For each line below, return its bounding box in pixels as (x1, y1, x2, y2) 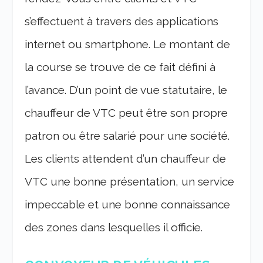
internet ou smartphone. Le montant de (25, 38, 231, 51)
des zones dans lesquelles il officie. (25, 221, 203, 234)
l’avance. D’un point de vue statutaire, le (25, 83, 228, 97)
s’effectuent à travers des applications (25, 15, 219, 28)
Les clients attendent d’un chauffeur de (25, 152, 227, 166)
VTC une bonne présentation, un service (25, 175, 235, 188)
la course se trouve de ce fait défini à (25, 60, 216, 74)
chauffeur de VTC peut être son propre (25, 106, 228, 120)
